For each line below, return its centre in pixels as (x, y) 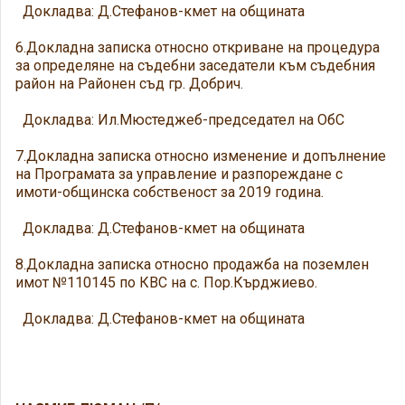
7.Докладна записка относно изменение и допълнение (201, 156)
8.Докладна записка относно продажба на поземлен (192, 264)
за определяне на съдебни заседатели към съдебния (195, 66)
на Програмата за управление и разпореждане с (179, 174)
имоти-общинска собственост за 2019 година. (170, 192)
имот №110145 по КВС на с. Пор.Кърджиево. (166, 283)
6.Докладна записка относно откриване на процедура (198, 47)
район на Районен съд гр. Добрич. (129, 84)
